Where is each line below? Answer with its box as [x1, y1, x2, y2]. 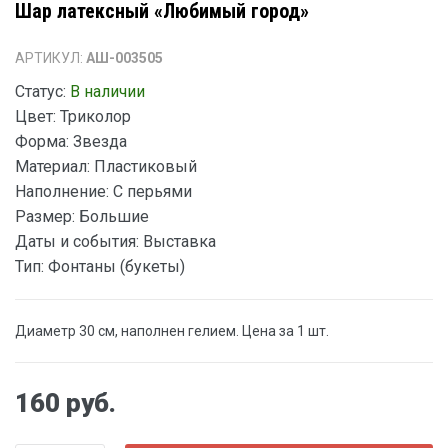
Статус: [15, 82, 66, 101]
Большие [75, 207, 149, 226]
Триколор [56, 107, 131, 126]
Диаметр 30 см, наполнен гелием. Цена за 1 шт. [15, 323, 329, 339]
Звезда [69, 132, 127, 151]
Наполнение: [15, 182, 109, 201]
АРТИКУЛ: [15, 50, 86, 66]
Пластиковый [90, 157, 197, 176]
